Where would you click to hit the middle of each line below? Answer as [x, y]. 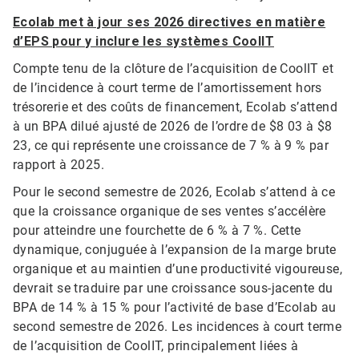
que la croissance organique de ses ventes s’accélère [169, 212]
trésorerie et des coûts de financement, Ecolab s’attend [175, 107]
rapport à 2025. [59, 165]
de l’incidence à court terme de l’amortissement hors [167, 88]
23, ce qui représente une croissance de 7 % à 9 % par [171, 146]
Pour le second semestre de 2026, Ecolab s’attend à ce [174, 192]
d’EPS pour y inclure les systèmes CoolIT [143, 42]
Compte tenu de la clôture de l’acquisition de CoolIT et [173, 69]
